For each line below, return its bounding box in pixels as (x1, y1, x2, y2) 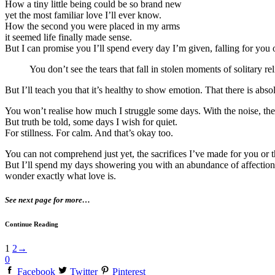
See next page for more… (5, 195, 90, 205)
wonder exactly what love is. (5, 171, 118, 182)
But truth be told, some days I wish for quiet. (5, 117, 180, 128)
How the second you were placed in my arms (5, 21, 182, 32)
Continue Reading (5, 220, 58, 228)
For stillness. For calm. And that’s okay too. (5, 128, 176, 139)
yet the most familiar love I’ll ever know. (5, 10, 164, 21)
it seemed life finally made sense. (5, 32, 134, 43)
